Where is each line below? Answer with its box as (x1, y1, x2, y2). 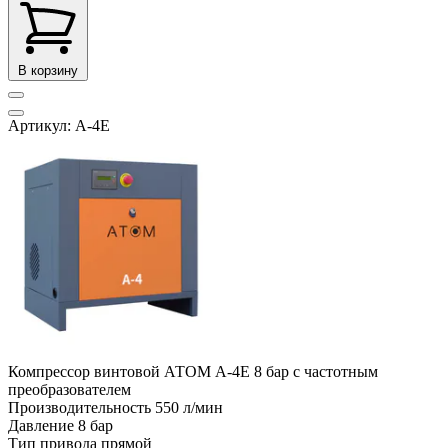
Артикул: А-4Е (8, 116, 110, 134)
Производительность (8, 398, 151, 416)
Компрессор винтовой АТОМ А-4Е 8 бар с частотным (8, 362, 378, 380)
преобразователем (8, 380, 131, 398)
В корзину (18, 62, 78, 78)
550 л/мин (155, 398, 223, 416)
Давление (8, 416, 74, 434)
